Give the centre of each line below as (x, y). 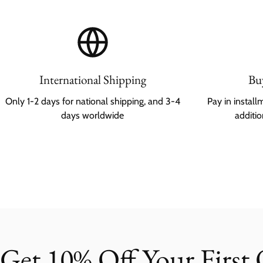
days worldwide (92, 115)
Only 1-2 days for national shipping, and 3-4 (92, 101)
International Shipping (92, 80)
